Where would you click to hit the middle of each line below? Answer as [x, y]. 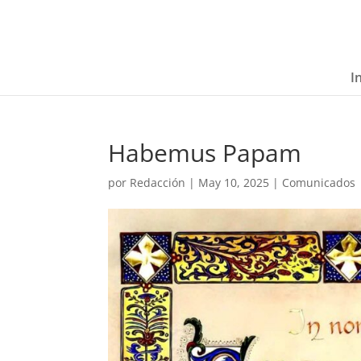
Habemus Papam [205, 153]
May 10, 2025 [234, 183]
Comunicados [319, 183]
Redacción [158, 183]
